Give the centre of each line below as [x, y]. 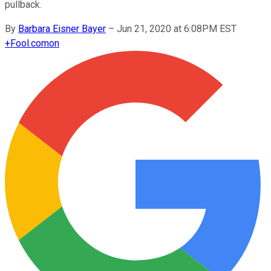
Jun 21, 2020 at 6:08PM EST [177, 28]
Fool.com [30, 43]
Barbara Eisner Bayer [62, 28]
